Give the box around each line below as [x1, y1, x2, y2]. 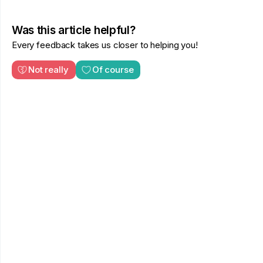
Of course [92, 64, 134, 76]
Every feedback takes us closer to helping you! [12, 39, 198, 50]
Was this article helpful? [12, 23, 136, 37]
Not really [28, 64, 69, 76]
